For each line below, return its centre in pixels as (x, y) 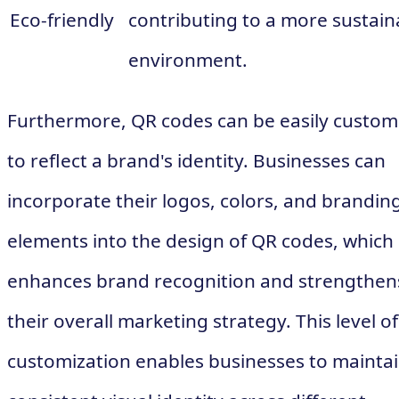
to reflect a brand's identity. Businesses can (196, 161)
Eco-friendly (62, 19)
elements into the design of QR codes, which (200, 241)
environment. (188, 59)
